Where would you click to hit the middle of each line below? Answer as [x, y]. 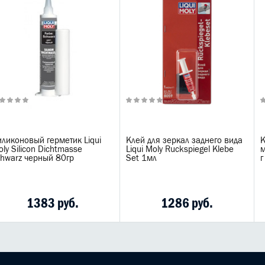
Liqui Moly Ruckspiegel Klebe [180, 149]
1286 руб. [187, 203]
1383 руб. [53, 203]
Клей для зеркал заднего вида [184, 140]
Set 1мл [141, 158]
